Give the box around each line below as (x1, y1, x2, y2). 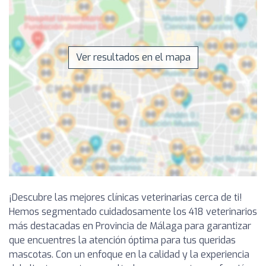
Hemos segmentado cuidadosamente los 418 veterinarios (9, 205, 257, 218)
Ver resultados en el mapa (75, 51, 191, 64)
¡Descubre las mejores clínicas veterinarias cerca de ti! (9, 191, 242, 204)
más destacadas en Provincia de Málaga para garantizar (9, 220, 251, 233)
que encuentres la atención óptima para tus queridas (9, 234, 236, 247)
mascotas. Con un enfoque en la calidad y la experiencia (9, 248, 249, 261)
